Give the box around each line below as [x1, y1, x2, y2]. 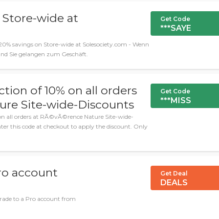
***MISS [160, 96, 191, 105]
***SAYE [160, 23, 191, 33]
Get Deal [160, 170, 188, 177]
